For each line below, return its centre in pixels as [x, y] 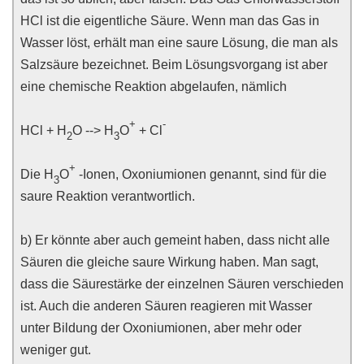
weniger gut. [56, 350]
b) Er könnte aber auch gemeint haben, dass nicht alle [175, 240]
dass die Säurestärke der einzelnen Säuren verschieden [182, 284]
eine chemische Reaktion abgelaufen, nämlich [154, 87]
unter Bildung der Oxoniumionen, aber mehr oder [161, 328]
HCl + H [43, 130]
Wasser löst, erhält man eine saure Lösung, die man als [179, 43]
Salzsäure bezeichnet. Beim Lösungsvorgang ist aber [174, 65]
